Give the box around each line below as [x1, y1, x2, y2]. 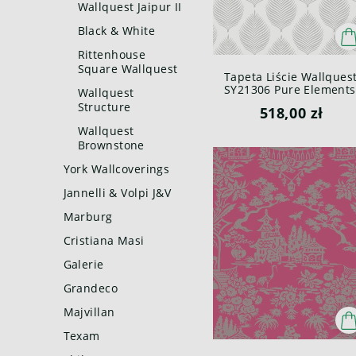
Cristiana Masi [63, 233, 145, 248]
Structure [77, 99, 131, 114]
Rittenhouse [77, 47, 146, 62]
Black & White [77, 23, 156, 38]
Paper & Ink [223, 94, 289, 110]
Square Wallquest [77, 61, 178, 76]
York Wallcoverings [63, 161, 170, 176]
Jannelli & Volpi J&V [63, 185, 172, 200]
